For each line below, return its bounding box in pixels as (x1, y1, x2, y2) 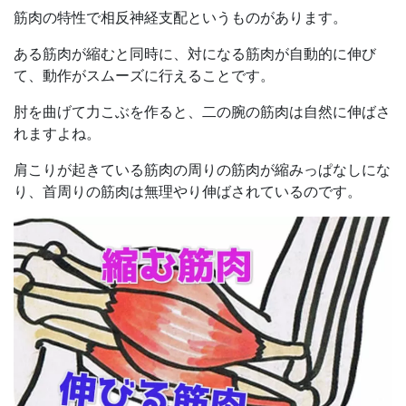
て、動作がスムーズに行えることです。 (14, 65, 275, 84)
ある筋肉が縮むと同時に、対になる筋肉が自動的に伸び (14, 43, 376, 63)
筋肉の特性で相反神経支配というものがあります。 (14, 7, 347, 26)
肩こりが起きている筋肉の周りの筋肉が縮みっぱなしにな (14, 159, 391, 179)
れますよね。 (14, 123, 101, 142)
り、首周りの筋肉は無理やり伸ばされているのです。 (14, 181, 362, 200)
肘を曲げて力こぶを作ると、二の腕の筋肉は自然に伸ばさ (14, 101, 391, 121)
